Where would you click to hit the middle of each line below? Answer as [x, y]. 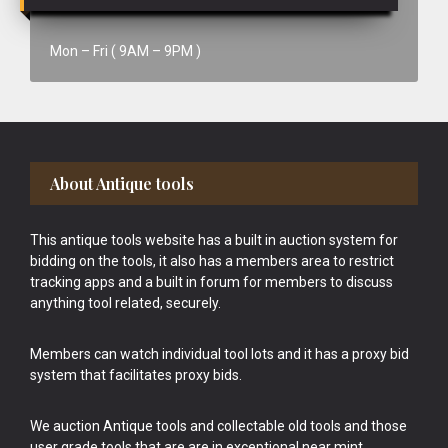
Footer [64, 178]
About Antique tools [122, 183]
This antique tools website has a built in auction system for [214, 240]
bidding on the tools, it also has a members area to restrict [212, 261]
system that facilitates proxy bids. [136, 375]
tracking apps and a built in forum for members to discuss [211, 282]
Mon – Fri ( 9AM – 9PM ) [125, 51]
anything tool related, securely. [125, 303]
